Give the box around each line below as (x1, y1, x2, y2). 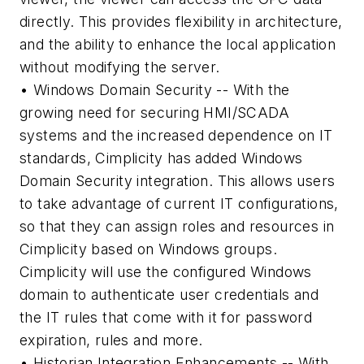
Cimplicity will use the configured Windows (19, 263, 312, 281)
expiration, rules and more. (19, 331, 203, 349)
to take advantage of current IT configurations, (19, 195, 339, 213)
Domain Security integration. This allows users (19, 172, 336, 190)
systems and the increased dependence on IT (19, 127, 333, 145)
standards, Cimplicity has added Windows (19, 149, 303, 167)
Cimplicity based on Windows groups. (19, 240, 277, 258)
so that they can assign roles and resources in (19, 218, 335, 236)
